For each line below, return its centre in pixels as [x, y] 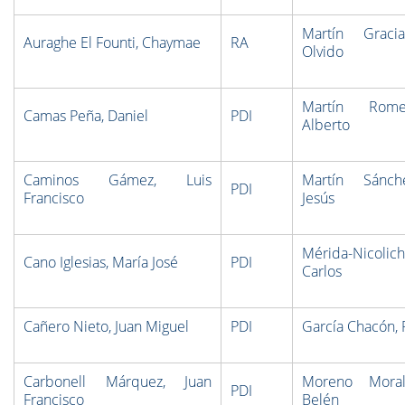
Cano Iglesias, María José [101, 262]
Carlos [322, 271]
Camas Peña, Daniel [86, 116]
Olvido [323, 52]
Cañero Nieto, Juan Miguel [106, 326]
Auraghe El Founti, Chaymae [112, 42]
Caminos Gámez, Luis [118, 180]
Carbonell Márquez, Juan [118, 381]
